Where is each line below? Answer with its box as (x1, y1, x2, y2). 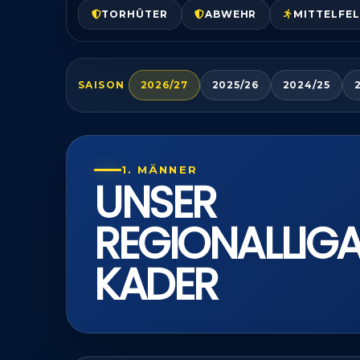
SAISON (78, 78, 125, 91)
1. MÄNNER (121, 163, 198, 176)
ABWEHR (204, 7, 257, 20)
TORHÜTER (101, 7, 168, 20)
